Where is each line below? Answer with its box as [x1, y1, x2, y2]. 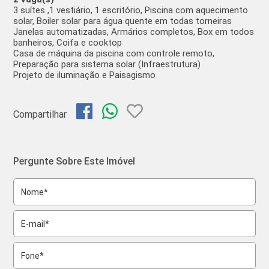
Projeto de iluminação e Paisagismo [13, 70, 156, 80]
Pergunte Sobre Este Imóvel [13, 155, 136, 167]
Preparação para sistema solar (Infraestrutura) [13, 59, 201, 70]
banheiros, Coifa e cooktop [13, 37, 122, 48]
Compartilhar [13, 109, 77, 121]
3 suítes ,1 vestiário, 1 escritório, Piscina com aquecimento [13, 5, 249, 16]
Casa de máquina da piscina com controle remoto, [13, 48, 215, 59]
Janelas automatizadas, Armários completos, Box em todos [13, 26, 255, 37]
